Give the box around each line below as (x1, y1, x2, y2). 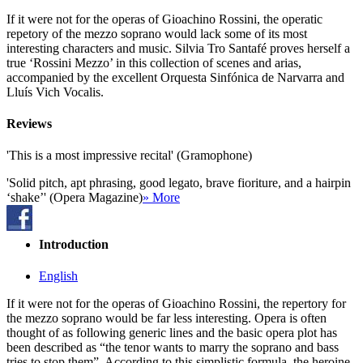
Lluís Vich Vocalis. (6, 84, 104, 99)
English (39, 268, 78, 283)
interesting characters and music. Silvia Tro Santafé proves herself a (6, 41, 350, 55)
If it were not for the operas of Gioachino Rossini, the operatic (6, 11, 322, 26)
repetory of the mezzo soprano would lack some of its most (6, 26, 307, 41)
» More (143, 190, 180, 205)
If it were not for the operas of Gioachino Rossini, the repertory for (6, 296, 346, 310)
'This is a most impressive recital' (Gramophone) (6, 148, 252, 163)
